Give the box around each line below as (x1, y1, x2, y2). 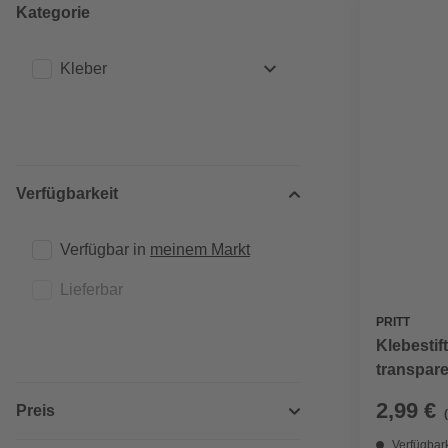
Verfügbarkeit (16, 185, 118, 202)
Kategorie (16, 4, 90, 21)
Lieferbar (60, 281, 123, 298)
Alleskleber (88, 104, 168, 121)
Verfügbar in (60, 241, 150, 258)
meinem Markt (150, 241, 250, 258)
